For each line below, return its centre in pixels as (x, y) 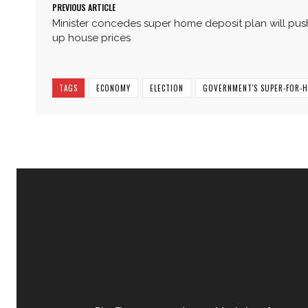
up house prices (91, 37)
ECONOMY (113, 88)
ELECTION (167, 88)
